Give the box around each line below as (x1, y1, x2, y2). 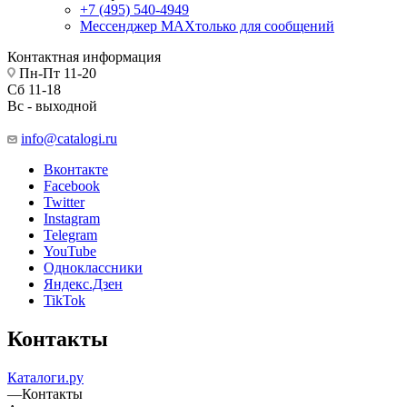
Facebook (44, 177, 100, 194)
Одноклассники (44, 259, 143, 275)
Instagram (44, 210, 100, 226)
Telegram (44, 226, 97, 243)
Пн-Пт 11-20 (15, 65, 96, 81)
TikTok (44, 292, 85, 308)
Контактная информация (7, 48, 161, 65)
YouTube (44, 243, 96, 259)
